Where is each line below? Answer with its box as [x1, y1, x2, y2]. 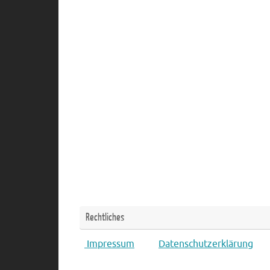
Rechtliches [86, 212, 124, 224]
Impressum [84, 238, 134, 251]
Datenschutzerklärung [159, 238, 253, 251]
